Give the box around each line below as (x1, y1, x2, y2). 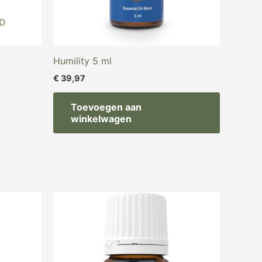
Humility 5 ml (53, 54, 112, 67)
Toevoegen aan (71, 101, 142, 113)
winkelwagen (71, 113, 132, 125)
